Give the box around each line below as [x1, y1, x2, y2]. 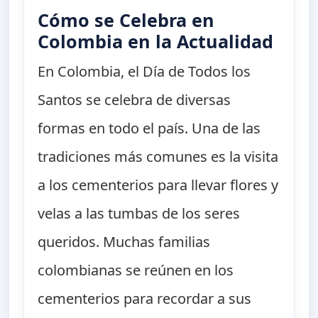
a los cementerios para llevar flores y [38, 175, 279, 195]
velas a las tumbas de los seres [38, 204, 241, 224]
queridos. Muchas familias [38, 232, 211, 252]
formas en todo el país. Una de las [38, 119, 261, 138]
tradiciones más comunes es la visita [38, 147, 279, 167]
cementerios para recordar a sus [38, 289, 252, 309]
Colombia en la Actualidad [38, 29, 274, 54]
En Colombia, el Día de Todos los [38, 62, 251, 82]
